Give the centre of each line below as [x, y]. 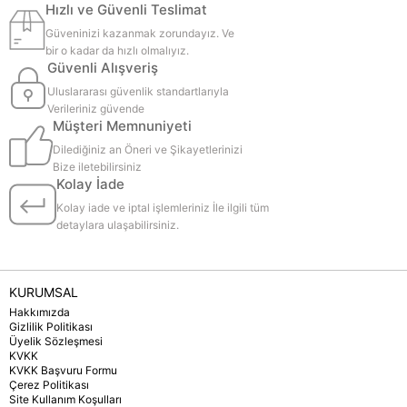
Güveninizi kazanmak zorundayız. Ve [140, 33]
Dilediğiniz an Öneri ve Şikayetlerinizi [147, 149]
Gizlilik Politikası [51, 327]
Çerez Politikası [49, 385]
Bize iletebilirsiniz [97, 167]
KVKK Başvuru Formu [63, 370]
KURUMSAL [44, 292]
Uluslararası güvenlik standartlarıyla [139, 91]
